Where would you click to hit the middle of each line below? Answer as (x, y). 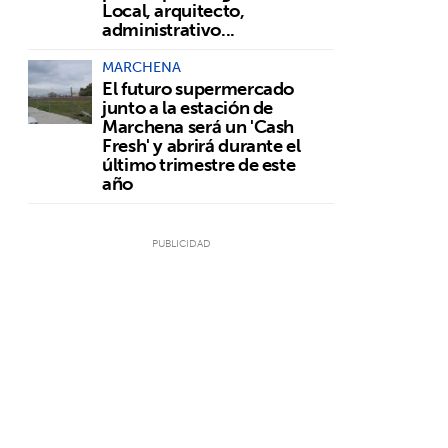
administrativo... (168, 29)
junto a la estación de (188, 107)
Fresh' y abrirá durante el (201, 145)
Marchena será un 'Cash (198, 126)
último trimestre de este (199, 164)
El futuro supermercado (198, 88)
